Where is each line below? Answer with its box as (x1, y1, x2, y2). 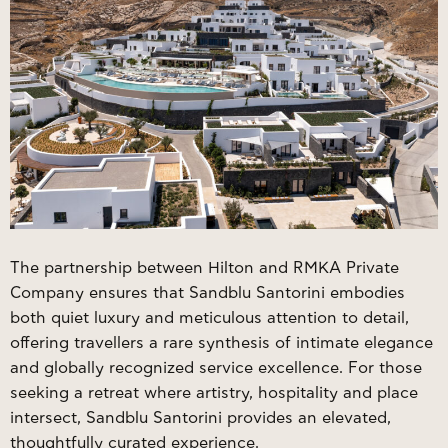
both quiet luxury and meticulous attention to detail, (10, 310, 409, 327)
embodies (325, 285, 405, 302)
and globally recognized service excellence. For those (10, 360, 422, 377)
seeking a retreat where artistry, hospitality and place (10, 385, 418, 402)
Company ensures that (10, 285, 189, 302)
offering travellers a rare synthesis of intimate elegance (10, 335, 433, 352)
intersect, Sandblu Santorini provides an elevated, (10, 410, 391, 427)
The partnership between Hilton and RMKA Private (10, 260, 399, 277)
